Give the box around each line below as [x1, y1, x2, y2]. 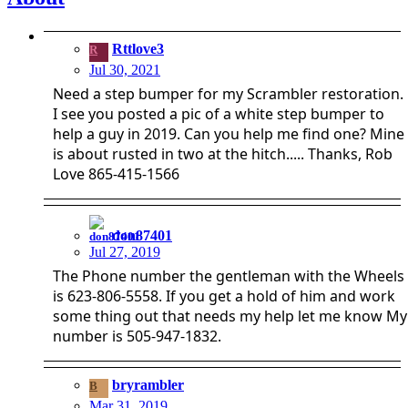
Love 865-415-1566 [53, 163, 179, 184]
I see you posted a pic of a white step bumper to [53, 103, 384, 124]
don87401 [112, 227, 172, 243]
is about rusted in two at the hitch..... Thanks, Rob [53, 143, 393, 164]
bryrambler [112, 376, 184, 393]
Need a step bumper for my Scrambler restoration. [53, 83, 403, 104]
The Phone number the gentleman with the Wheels [53, 265, 404, 286]
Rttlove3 [112, 40, 164, 56]
